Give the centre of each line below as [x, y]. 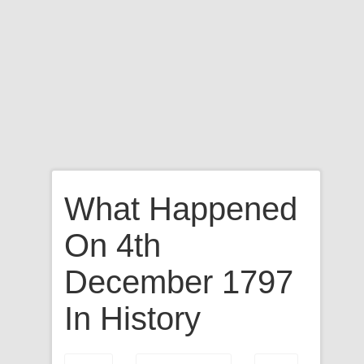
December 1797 [179, 282]
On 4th [113, 245]
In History [132, 318]
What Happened [181, 209]
